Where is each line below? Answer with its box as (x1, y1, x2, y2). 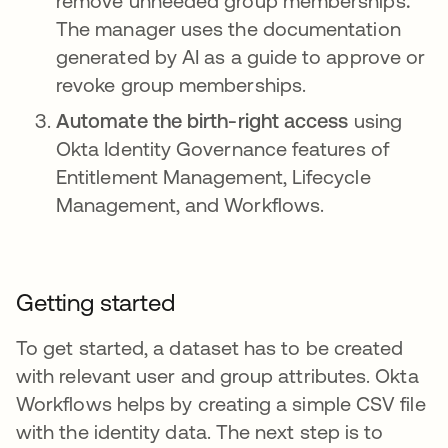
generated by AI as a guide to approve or (56, 45, 426, 68)
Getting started (16, 289, 175, 316)
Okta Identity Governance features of (56, 137, 389, 160)
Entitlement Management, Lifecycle (56, 165, 371, 188)
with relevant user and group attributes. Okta (16, 364, 419, 387)
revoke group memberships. (56, 73, 312, 96)
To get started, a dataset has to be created (16, 336, 404, 359)
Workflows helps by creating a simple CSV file (16, 392, 426, 415)
